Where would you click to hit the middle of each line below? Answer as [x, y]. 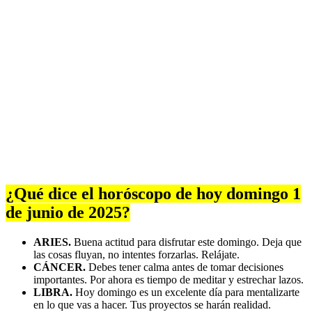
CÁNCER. [60, 267]
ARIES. [52, 242]
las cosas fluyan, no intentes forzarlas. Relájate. [136, 255]
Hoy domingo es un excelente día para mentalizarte [186, 292]
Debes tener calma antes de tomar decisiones [185, 267]
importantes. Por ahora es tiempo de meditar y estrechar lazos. [169, 280]
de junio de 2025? [68, 213]
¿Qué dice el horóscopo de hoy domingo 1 [153, 194]
